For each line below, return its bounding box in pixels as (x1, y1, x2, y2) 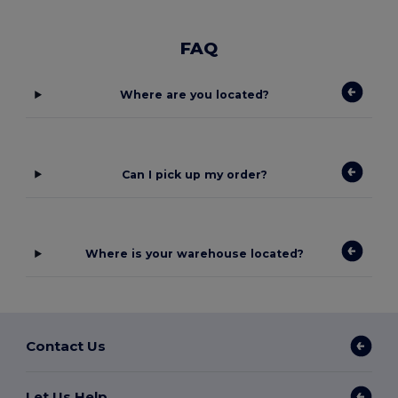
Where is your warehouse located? (84, 247, 304, 261)
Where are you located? (119, 88, 269, 102)
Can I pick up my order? (121, 167, 267, 181)
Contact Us (26, 337, 107, 354)
